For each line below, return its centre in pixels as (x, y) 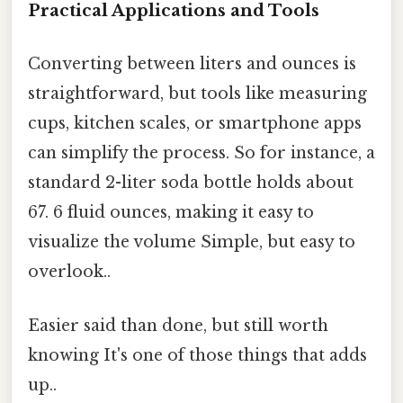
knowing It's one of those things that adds (197, 355)
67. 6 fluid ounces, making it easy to (171, 213)
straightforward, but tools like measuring (197, 94)
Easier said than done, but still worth (178, 325)
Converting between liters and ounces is (192, 64)
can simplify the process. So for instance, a (201, 153)
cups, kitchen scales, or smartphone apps (195, 124)
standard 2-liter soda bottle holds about (191, 183)
